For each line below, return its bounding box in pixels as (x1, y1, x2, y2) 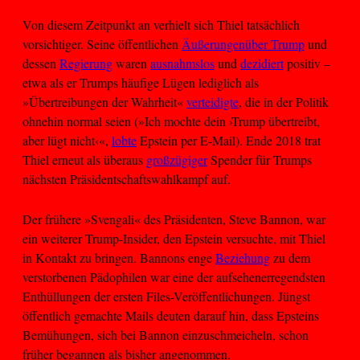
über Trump (245, 35, 305, 52)
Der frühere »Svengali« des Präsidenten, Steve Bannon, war (22, 211, 325, 228)
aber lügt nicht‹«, (22, 131, 112, 149)
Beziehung (215, 249, 270, 267)
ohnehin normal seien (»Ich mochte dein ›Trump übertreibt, (22, 112, 320, 129)
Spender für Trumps (207, 150, 312, 168)
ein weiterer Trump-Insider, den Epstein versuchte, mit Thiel (22, 230, 325, 247)
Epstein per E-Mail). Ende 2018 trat (137, 131, 321, 149)
